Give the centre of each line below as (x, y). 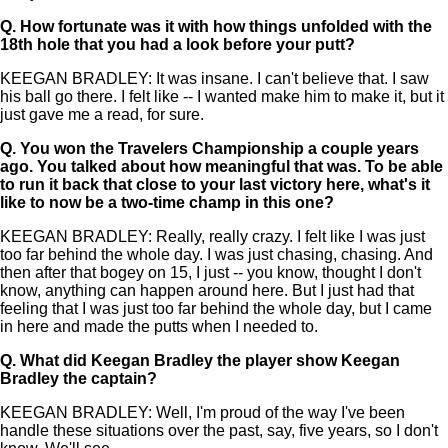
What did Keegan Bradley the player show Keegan (210, 360)
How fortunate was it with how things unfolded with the (226, 26)
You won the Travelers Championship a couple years (219, 148)
